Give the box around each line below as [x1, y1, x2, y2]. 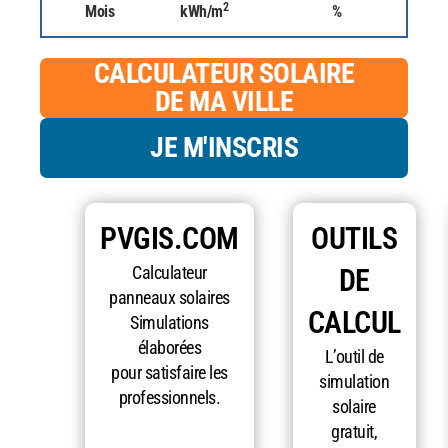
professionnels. [118, 387, 220, 408]
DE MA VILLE [154, 84, 294, 118]
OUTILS [311, 221, 397, 256]
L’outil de [324, 346, 384, 367]
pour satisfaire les [111, 362, 228, 383]
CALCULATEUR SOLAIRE [93, 56, 355, 90]
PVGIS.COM [100, 221, 239, 256]
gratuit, [331, 421, 377, 442]
